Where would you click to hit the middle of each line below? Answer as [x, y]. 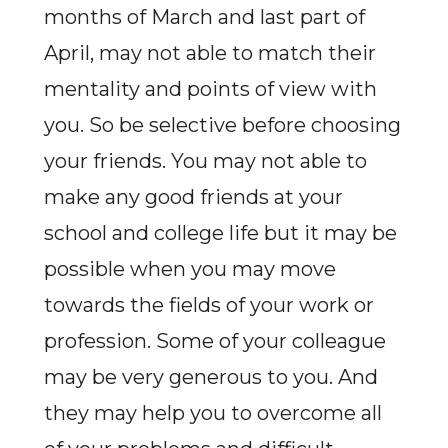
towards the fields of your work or [208, 305]
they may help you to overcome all [212, 413]
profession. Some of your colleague [214, 341]
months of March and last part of [204, 17]
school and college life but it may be [220, 233]
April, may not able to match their [209, 53]
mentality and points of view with [210, 89]
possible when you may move [189, 269]
